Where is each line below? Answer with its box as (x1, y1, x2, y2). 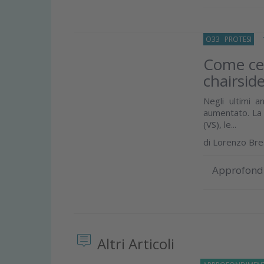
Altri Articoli (94, 234, 174, 254)
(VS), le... (203, 118, 237, 130)
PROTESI (225, 34, 252, 44)
